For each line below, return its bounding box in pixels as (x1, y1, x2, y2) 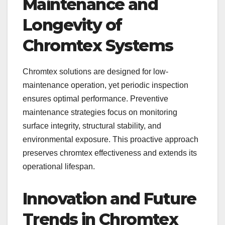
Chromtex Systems (23, 35, 173, 55)
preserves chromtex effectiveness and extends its (23, 148, 197, 157)
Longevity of (23, 15, 122, 35)
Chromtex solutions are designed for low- (23, 67, 168, 76)
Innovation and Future (23, 188, 196, 208)
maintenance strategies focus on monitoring (23, 107, 177, 117)
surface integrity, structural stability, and (23, 121, 161, 130)
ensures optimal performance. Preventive (23, 94, 168, 103)
